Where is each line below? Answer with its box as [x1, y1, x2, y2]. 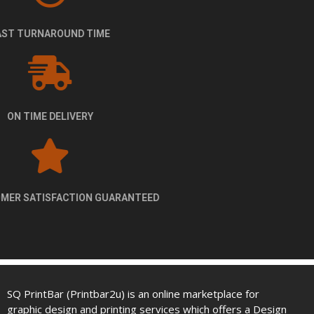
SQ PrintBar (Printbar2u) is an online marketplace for [7, 287, 259, 301]
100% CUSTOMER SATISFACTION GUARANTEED [48, 192, 266, 204]
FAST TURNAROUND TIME [97, 28, 217, 40]
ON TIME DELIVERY [114, 111, 200, 123]
